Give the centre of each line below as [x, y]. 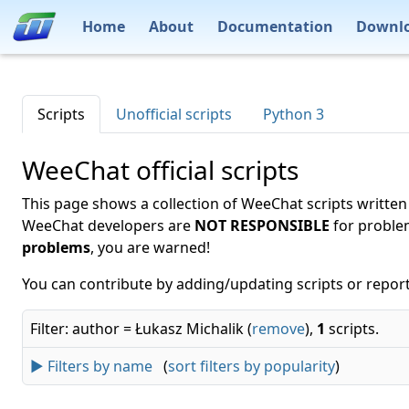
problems [56, 247]
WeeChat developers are [108, 225]
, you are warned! [150, 247]
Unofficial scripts [174, 114]
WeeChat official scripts [160, 170]
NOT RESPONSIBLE [262, 225]
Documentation [275, 26]
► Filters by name [91, 366]
